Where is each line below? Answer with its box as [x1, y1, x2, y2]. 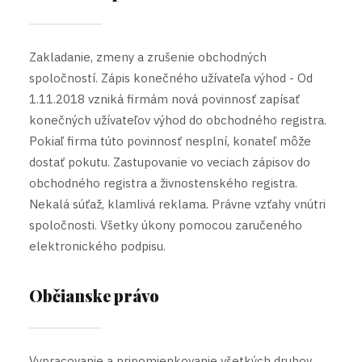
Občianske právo [29, 284, 159, 306]
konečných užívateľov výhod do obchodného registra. [29, 112, 326, 128]
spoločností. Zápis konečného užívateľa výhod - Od [29, 70, 313, 86]
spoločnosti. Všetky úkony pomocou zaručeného [29, 217, 302, 233]
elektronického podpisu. [29, 238, 166, 254]
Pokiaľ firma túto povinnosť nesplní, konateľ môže [29, 133, 311, 149]
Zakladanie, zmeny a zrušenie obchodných [29, 49, 267, 65]
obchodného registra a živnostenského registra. [29, 175, 297, 191]
